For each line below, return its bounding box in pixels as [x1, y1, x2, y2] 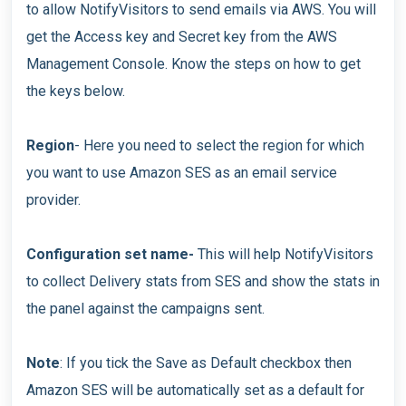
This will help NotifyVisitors [194, 246, 373, 264]
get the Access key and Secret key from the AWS [26, 28, 337, 46]
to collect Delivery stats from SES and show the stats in [26, 273, 380, 291]
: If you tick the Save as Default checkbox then [60, 354, 352, 372]
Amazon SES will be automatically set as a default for [26, 382, 364, 400]
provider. [26, 191, 81, 209]
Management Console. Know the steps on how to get [26, 55, 361, 73]
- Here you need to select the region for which [74, 137, 364, 155]
